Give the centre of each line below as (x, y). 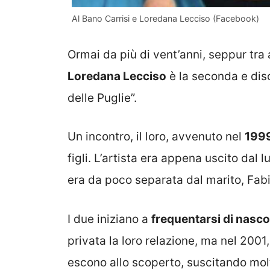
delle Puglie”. (102, 98)
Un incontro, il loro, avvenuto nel (156, 137)
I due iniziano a (109, 219)
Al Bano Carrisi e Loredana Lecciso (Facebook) (165, 19)
